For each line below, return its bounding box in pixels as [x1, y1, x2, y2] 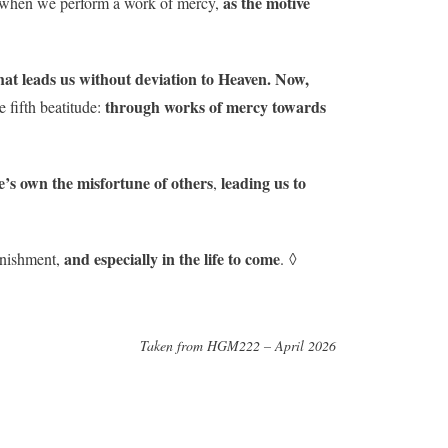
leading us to [221, 171, 306, 194]
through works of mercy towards [101, 95, 326, 118]
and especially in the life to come [64, 247, 280, 270]
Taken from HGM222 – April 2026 [140, 336, 336, 355]
